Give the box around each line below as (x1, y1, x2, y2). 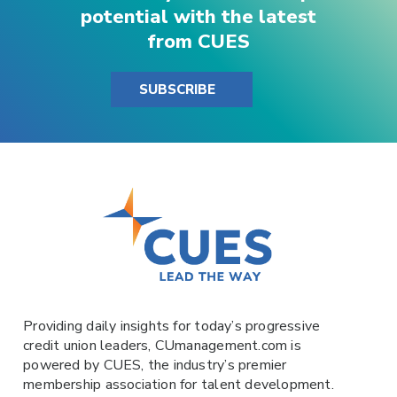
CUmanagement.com (154, 335, 292, 355)
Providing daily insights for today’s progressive (23, 315, 321, 336)
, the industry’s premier (141, 354, 287, 375)
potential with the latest (81, 3, 316, 30)
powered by (23, 354, 104, 375)
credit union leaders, (23, 335, 155, 355)
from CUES (147, 27, 250, 55)
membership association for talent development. (23, 374, 334, 394)
